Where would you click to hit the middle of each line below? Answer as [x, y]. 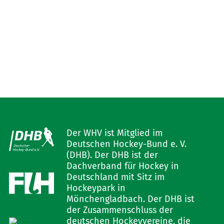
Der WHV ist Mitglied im [114, 133]
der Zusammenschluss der [119, 210]
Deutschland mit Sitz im [115, 177]
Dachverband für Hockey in [122, 166]
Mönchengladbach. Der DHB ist [130, 199]
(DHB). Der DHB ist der [112, 155]
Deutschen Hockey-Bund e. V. [126, 144]
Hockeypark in [96, 188]
